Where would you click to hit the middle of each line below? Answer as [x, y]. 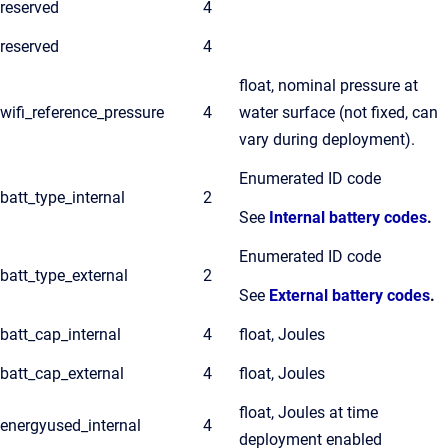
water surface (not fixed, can [338, 112]
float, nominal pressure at [328, 85]
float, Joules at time [308, 412]
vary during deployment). [327, 139]
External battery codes [349, 295]
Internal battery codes [348, 217]
